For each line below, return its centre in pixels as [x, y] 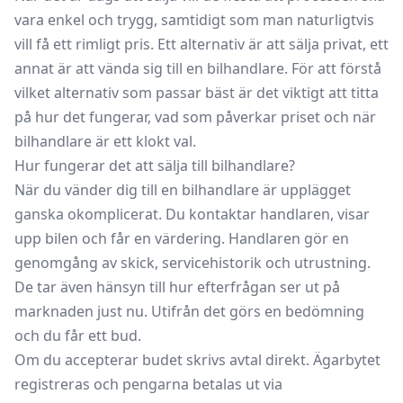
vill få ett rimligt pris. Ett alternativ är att [152, 44]
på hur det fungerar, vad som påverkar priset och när [195, 116]
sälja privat [326, 44]
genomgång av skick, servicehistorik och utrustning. [193, 262]
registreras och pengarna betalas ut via [148, 384]
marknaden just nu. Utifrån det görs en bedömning [189, 311]
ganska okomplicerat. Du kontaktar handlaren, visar [192, 214]
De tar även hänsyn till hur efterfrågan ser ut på [177, 287]
